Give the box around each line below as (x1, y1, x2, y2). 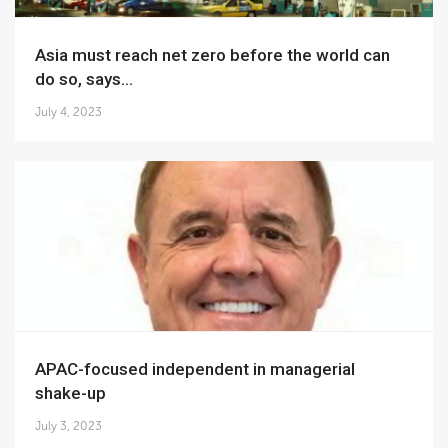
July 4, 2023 (35, 105, 102, 119)
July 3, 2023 (35, 419, 102, 433)
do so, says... (35, 69, 133, 89)
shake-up (35, 383, 106, 403)
